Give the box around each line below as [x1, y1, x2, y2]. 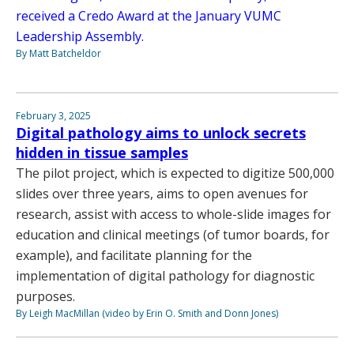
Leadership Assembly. [16, 27, 144, 45]
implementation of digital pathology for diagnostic [16, 266, 314, 284]
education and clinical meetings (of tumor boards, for [16, 225, 330, 243]
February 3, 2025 [16, 108, 91, 122]
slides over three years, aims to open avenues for [16, 184, 308, 202]
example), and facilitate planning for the [16, 246, 252, 264]
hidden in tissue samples [16, 142, 188, 162]
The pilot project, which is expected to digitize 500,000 [16, 164, 334, 182]
